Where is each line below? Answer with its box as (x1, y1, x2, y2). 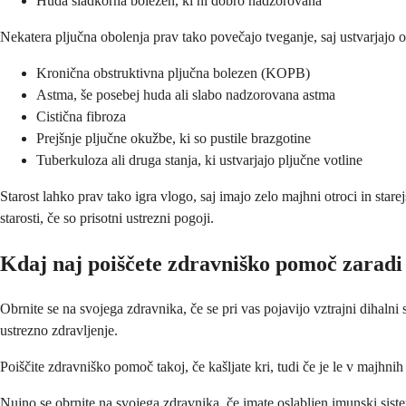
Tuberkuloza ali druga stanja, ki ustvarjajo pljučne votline (36, 152, 362, 169)
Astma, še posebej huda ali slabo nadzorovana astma (36, 87, 335, 103)
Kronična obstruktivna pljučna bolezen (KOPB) (36, 65, 310, 82)
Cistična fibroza (36, 109, 126, 125)
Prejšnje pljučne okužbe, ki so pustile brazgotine (36, 130, 311, 147)
